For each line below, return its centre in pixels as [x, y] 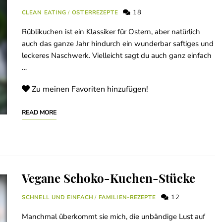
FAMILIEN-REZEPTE [127, 198]
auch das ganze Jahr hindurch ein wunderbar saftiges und [118, 44]
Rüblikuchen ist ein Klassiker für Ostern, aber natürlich [111, 32]
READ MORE [39, 113]
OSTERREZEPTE [95, 13]
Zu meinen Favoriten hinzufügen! [90, 89]
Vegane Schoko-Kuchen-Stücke [109, 178]
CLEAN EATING [44, 13]
